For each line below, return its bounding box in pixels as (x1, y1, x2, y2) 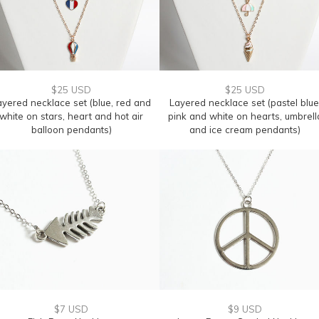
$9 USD (228, 303, 262, 315)
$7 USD (54, 303, 88, 315)
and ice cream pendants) (189, 124, 300, 135)
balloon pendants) (31, 124, 112, 135)
